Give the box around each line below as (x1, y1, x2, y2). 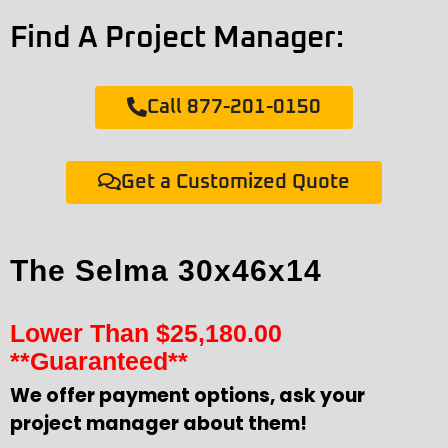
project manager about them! (10, 409, 307, 437)
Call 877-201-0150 (147, 96, 321, 117)
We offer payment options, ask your (10, 381, 365, 409)
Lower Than (10, 318, 156, 347)
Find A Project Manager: (10, 22, 344, 53)
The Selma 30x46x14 (10, 253, 322, 287)
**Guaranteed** (10, 346, 188, 375)
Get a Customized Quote (121, 171, 350, 192)
